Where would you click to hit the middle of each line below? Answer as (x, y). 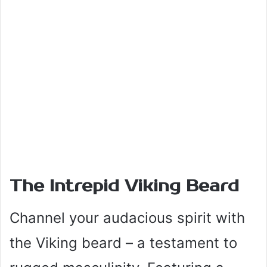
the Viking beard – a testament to (123, 243)
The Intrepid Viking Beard (124, 187)
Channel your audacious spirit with (127, 218)
